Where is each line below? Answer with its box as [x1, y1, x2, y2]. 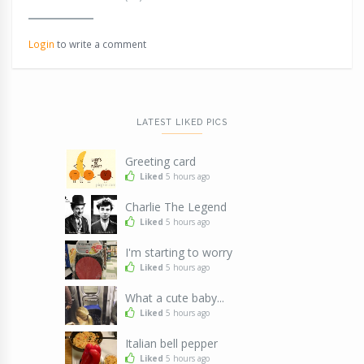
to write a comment [54, 37, 146, 51]
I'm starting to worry [124, 245, 232, 261]
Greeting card [124, 154, 196, 170]
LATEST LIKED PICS [136, 117, 227, 128]
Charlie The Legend [124, 199, 227, 215]
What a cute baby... [124, 290, 224, 306]
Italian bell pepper [124, 336, 218, 352]
